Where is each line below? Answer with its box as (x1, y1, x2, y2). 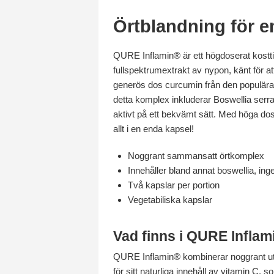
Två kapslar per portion (128, 179, 220, 190)
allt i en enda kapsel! (113, 123, 194, 134)
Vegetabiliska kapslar (128, 194, 212, 205)
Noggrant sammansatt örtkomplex (128, 150, 264, 161)
